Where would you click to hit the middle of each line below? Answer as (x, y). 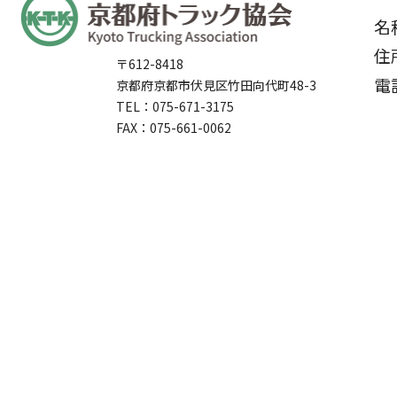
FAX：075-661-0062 (174, 127)
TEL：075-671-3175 (175, 106)
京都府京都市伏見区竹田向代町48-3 (216, 85)
